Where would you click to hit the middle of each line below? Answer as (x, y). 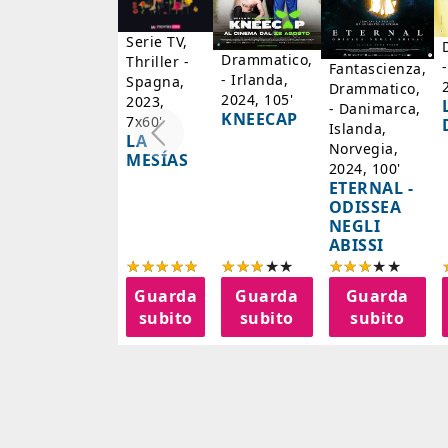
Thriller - (157, 62)
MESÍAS (157, 160)
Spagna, (155, 82)
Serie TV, (157, 42)
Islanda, (357, 128)
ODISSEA (364, 206)
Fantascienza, (377, 68)
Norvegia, (363, 148)
